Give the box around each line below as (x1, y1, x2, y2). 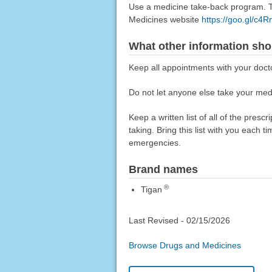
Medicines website (128, 15, 202, 25)
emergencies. (128, 138, 181, 148)
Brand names (128, 163, 198, 176)
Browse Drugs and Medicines (128, 240, 241, 251)
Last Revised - (128, 216, 186, 226)
